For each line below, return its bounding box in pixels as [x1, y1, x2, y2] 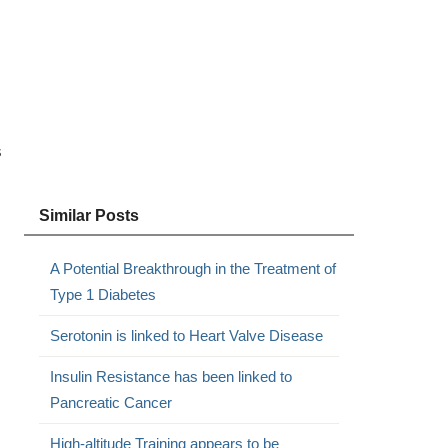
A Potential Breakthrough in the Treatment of [49, 260, 336, 277]
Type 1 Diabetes [49, 286, 156, 303]
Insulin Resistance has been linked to [49, 368, 292, 385]
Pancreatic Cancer [49, 394, 172, 411]
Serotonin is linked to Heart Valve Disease [49, 327, 323, 344]
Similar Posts [38, 207, 139, 224]
